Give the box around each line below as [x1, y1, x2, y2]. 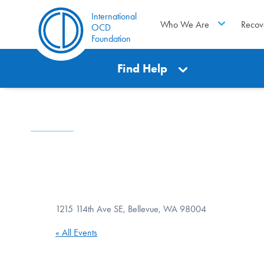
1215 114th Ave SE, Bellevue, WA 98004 [55, 203, 206, 214]
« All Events [55, 227, 97, 238]
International [91, 11, 137, 22]
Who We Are [160, 18, 209, 30]
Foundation [91, 33, 131, 44]
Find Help [117, 61, 168, 75]
